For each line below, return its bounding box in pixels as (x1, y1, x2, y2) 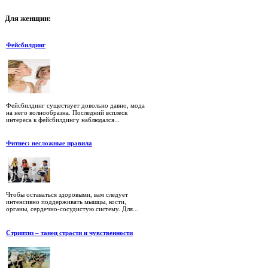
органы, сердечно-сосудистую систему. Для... (6, 205, 138, 213)
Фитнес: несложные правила (6, 139, 92, 147)
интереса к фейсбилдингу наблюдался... (6, 115, 120, 123)
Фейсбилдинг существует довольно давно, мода (6, 101, 145, 109)
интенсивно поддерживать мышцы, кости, (6, 198, 126, 206)
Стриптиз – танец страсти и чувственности (6, 229, 133, 236)
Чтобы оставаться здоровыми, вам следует (6, 191, 128, 199)
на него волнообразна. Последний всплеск (6, 108, 127, 116)
